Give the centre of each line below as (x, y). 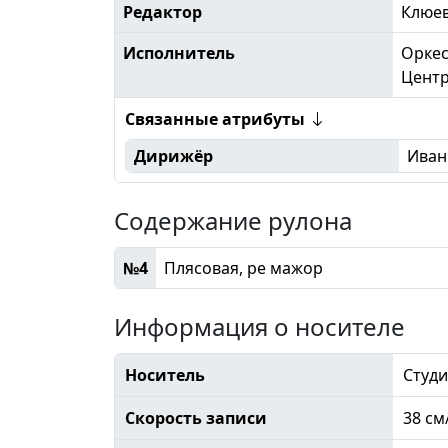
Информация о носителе (259, 326)
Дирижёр (173, 155)
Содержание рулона (233, 220)
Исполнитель (179, 52)
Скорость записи (195, 417)
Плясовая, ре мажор (243, 267)
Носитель (164, 374)
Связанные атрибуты (216, 118)
